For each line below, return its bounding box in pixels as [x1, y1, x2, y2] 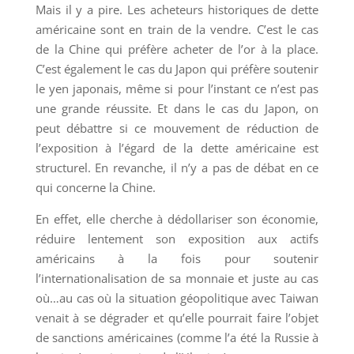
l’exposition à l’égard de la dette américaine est [35, 139, 319, 156]
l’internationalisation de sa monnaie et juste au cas [35, 269, 319, 286]
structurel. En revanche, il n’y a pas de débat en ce [35, 159, 319, 175]
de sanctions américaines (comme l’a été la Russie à [35, 329, 319, 345]
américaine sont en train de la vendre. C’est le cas [35, 21, 319, 37]
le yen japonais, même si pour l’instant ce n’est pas [35, 80, 319, 96]
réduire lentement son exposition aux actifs [35, 230, 319, 247]
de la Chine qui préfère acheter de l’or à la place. [35, 40, 319, 57]
